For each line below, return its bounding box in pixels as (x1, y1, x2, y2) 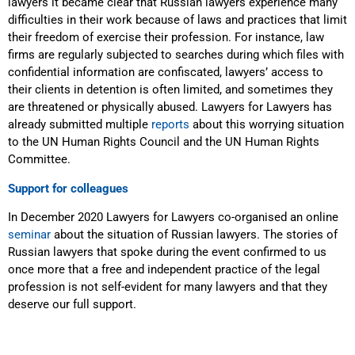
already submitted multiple (8, 117, 151, 132)
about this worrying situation (189, 117, 344, 132)
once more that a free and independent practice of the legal (8, 262, 320, 277)
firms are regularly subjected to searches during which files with (8, 48, 344, 63)
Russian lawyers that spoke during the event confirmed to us (8, 245, 326, 260)
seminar (8, 227, 51, 242)
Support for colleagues (8, 181, 128, 196)
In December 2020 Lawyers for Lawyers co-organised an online (8, 210, 338, 225)
